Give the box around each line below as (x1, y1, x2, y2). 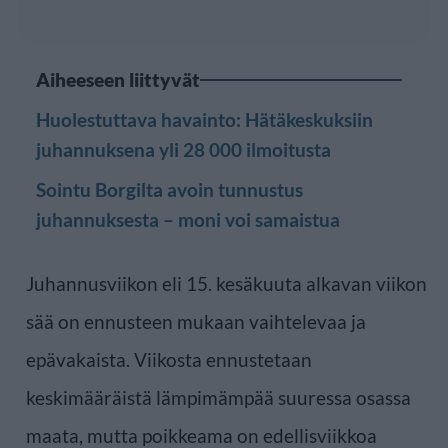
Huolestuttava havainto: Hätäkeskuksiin (36, 107, 373, 131)
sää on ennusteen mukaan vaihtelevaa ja (26, 309, 366, 333)
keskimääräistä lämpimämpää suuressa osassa (26, 385, 411, 409)
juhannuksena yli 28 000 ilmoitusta (36, 137, 331, 161)
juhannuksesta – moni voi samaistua (36, 207, 340, 231)
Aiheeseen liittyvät (36, 67, 200, 91)
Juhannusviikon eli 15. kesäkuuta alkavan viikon (26, 271, 427, 295)
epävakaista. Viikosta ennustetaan (26, 347, 312, 371)
